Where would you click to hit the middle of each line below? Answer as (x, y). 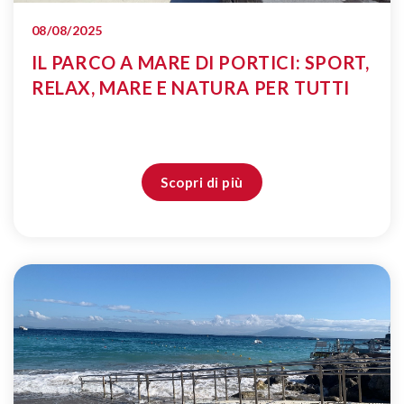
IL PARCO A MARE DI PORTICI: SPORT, (201, 62)
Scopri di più (202, 182)
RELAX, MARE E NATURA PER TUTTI (191, 87)
